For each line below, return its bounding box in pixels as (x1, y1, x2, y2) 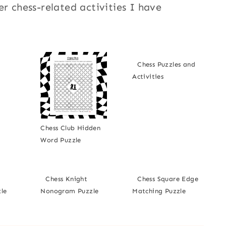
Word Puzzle (40, 136, 81, 144)
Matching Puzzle (132, 187, 186, 195)
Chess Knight (45, 175, 88, 183)
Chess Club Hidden (40, 124, 101, 132)
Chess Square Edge (137, 175, 198, 183)
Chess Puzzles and (137, 61, 195, 69)
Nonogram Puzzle (40, 187, 99, 195)
